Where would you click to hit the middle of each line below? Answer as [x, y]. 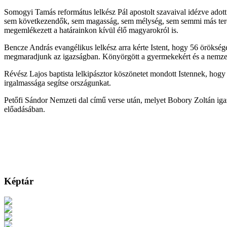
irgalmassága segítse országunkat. [58, 83]
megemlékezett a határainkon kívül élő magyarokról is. [91, 30]
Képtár [19, 181]
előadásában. [25, 109]
